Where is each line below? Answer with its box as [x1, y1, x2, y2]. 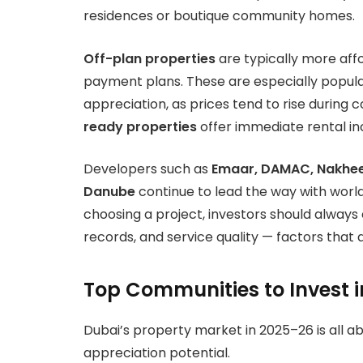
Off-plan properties [83, 49, 216, 68]
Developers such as [83, 160, 211, 179]
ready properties [83, 117, 197, 136]
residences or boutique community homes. [83, 6, 355, 25]
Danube [83, 182, 135, 202]
